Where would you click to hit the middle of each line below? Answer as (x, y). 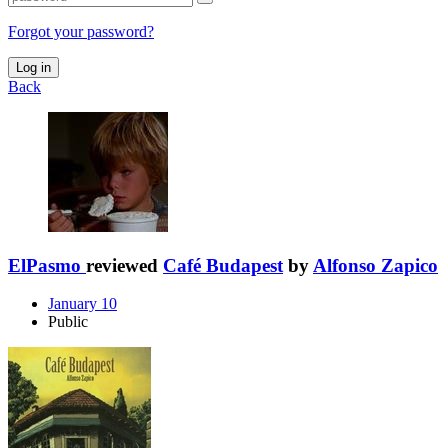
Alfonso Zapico (375, 265)
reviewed (124, 265)
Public (68, 322)
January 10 (82, 304)
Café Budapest (223, 265)
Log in (33, 67)
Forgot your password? (81, 31)
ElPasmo (44, 265)
